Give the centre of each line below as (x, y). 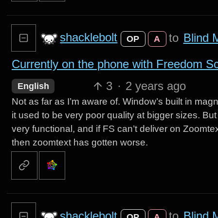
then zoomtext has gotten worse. (80, 142)
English (33, 86)
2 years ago (156, 86)
